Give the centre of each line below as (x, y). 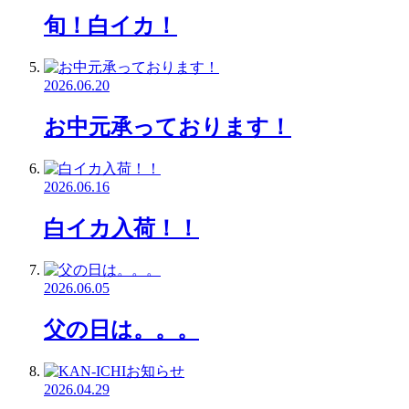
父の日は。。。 (121, 329)
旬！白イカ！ (110, 26)
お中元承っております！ (168, 127)
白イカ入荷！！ (121, 228)
